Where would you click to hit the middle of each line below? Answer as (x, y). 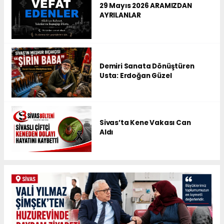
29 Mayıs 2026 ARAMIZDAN (146, 6)
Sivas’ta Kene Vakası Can (145, 123)
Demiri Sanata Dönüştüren (147, 66)
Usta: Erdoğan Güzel (136, 75)
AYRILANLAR (120, 15)
